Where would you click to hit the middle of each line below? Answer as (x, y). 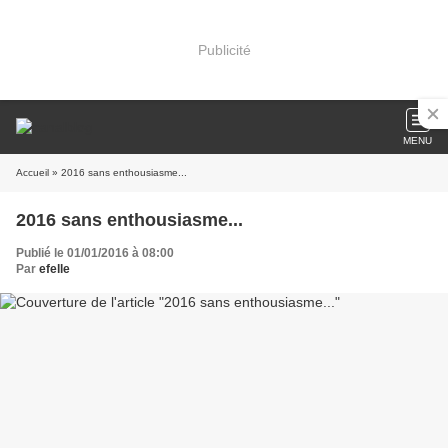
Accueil (32, 172)
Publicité (224, 49)
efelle (54, 269)
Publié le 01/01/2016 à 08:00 (95, 253)
